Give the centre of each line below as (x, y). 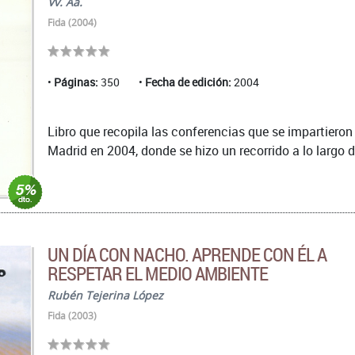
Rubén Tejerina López (105, 295)
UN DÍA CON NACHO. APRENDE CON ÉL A (187, 254)
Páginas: (76, 82)
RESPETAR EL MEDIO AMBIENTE (158, 273)
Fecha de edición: (188, 82)
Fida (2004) (72, 23)
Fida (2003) (72, 315)
